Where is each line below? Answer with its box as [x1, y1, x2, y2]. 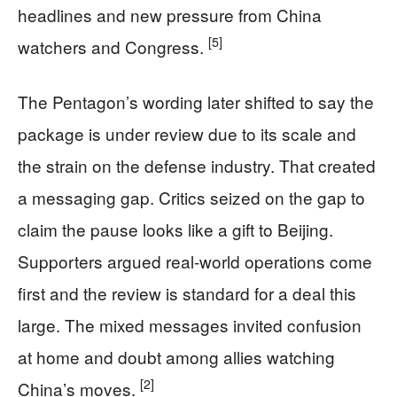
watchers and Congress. [18, 34, 208, 58]
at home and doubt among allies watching [18, 344, 335, 369]
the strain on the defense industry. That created [18, 152, 376, 177]
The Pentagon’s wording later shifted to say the [18, 89, 374, 113]
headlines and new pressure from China [18, 2, 322, 27]
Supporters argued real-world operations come [18, 248, 372, 273]
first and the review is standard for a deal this [18, 280, 356, 305]
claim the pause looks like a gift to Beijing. [18, 216, 333, 241]
